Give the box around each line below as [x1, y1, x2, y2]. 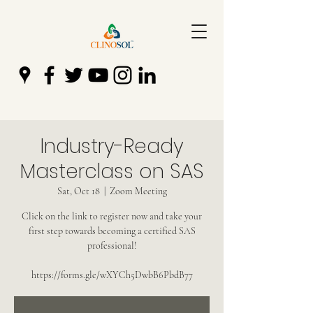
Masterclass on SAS [20, 158, 204, 185]
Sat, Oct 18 [57, 185, 100, 197]
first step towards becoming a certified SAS [28, 225, 196, 237]
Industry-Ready [40, 133, 184, 160]
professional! [87, 240, 136, 252]
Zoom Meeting [109, 185, 167, 197]
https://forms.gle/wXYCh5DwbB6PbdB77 [31, 269, 193, 281]
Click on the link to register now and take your [22, 210, 202, 222]
